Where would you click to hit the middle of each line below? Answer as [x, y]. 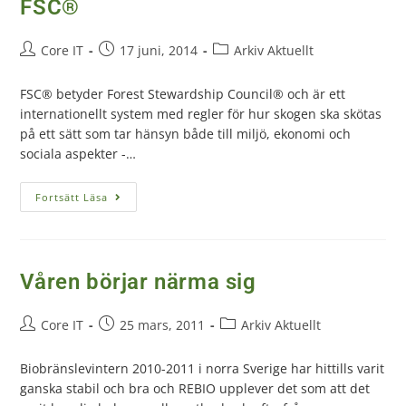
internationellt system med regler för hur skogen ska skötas [201, 113]
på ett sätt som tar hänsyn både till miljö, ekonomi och [186, 133]
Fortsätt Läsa [72, 197]
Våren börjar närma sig [138, 281]
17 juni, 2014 [159, 50]
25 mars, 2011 [163, 324]
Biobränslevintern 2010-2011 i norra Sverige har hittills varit [203, 368]
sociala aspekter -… [78, 153]
